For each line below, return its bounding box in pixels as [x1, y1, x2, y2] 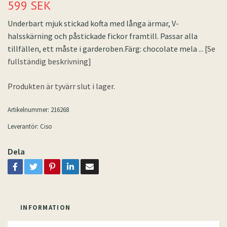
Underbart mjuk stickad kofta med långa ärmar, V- [8, 18, 179, 29]
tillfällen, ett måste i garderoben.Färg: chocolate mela [8, 44, 199, 54]
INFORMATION [20, 203, 71, 212]
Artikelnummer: [8, 105, 49, 114]
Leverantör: [8, 122, 39, 131]
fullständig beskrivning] [8, 56, 91, 67]
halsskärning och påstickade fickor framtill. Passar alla [8, 31, 198, 42]
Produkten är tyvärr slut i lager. [8, 81, 117, 92]
